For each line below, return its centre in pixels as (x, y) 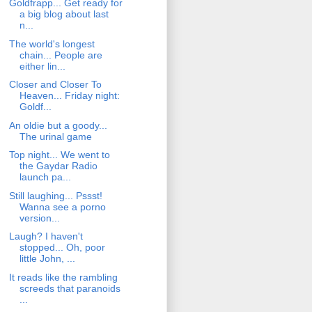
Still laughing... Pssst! (55, 195)
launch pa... (45, 177)
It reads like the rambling (63, 277)
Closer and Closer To (55, 85)
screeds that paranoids (70, 288)
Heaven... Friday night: (69, 96)
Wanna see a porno (62, 206)
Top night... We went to (59, 155)
